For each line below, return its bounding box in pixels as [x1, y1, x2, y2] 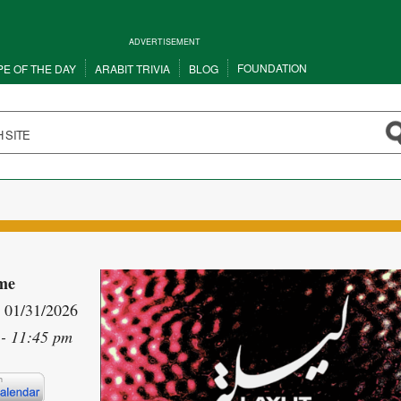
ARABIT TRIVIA [95, 61, 170, 76]
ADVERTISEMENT [129, 36, 200, 47]
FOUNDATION [237, 60, 307, 75]
